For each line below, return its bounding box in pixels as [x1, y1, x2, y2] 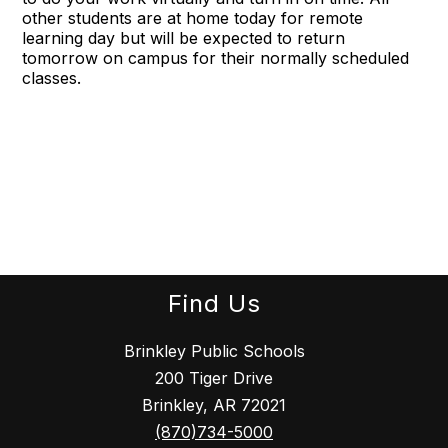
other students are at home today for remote [22, 8, 364, 29]
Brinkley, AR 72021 [142, 394, 286, 415]
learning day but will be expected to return [22, 28, 346, 49]
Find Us [167, 288, 261, 318]
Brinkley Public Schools [123, 340, 305, 361]
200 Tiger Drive [155, 367, 273, 388]
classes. [22, 68, 82, 89]
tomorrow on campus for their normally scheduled [22, 48, 410, 69]
